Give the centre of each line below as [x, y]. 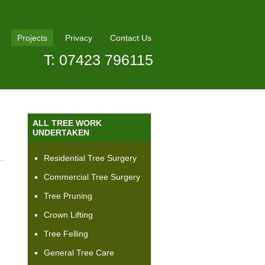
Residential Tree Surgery [90, 158]
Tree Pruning [68, 195]
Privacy [79, 38]
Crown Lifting [68, 214]
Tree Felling [66, 233]
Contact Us [131, 38]
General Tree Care [79, 252]
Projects [32, 38]
